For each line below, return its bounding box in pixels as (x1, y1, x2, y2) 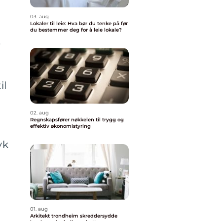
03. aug (30, 13, 49, 20)
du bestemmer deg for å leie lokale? (30, 27, 122, 33)
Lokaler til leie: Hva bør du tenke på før (30, 20, 128, 27)
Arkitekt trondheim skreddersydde (30, 213, 80, 219)
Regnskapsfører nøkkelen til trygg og (30, 116, 71, 123)
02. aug (30, 110, 49, 116)
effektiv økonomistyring (30, 123, 91, 129)
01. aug (30, 206, 48, 212)
